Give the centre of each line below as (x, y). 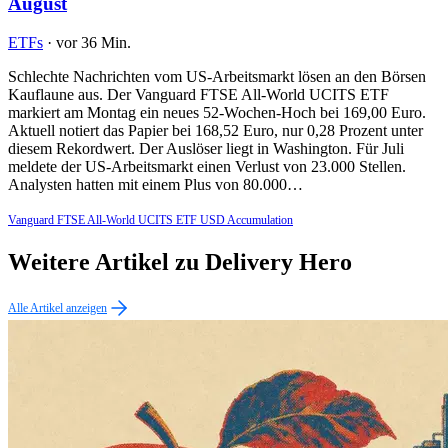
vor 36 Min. (93, 42)
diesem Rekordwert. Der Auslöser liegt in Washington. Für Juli (206, 148)
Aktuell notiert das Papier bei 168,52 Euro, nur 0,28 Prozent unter (215, 130)
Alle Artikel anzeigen (57, 308)
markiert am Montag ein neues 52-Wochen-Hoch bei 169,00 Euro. (217, 112)
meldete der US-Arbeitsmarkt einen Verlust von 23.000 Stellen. (207, 166)
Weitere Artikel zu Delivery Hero (180, 262)
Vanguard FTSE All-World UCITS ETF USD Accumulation (150, 219)
